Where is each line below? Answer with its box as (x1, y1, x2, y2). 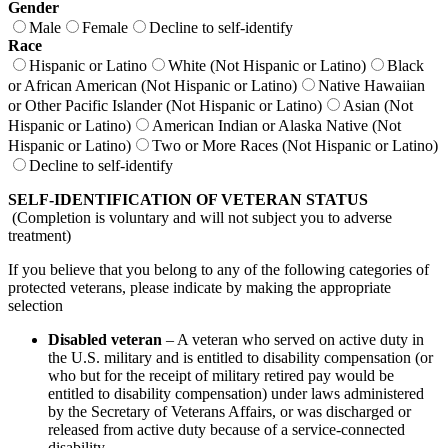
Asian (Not (343, 97, 413, 115)
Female (82, 19, 128, 37)
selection (8, 297, 63, 315)
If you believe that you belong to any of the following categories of (8, 261, 429, 279)
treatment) (8, 227, 71, 245)
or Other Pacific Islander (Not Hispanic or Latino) (8, 97, 322, 115)
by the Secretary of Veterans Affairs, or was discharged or (48, 403, 411, 421)
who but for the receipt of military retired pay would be (48, 367, 394, 385)
